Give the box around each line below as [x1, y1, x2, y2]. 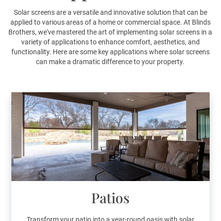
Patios [91, 188, 130, 207]
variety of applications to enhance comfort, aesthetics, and [21, 38, 200, 46]
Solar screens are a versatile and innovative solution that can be [13, 8, 207, 17]
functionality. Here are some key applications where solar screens [11, 48, 210, 56]
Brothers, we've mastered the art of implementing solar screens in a [8, 28, 213, 37]
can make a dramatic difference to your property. [36, 58, 185, 66]
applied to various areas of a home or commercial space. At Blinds [10, 18, 211, 27]
